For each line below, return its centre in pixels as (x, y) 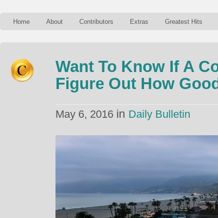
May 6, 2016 (86, 114)
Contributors (96, 22)
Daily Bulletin (159, 114)
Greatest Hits (184, 22)
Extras (139, 22)
